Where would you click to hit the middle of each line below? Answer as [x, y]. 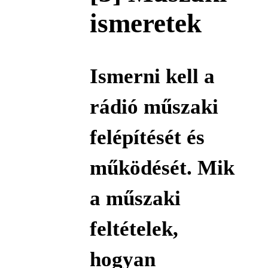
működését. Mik [162, 167]
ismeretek [145, 23]
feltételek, [134, 229]
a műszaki [135, 198]
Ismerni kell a [152, 76]
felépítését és [147, 137]
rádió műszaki [154, 106]
